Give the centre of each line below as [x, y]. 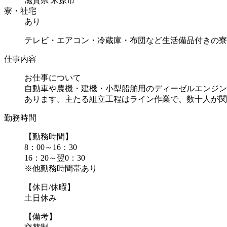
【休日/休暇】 [50, 187]
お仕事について [53, 78]
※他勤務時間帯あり [61, 168]
